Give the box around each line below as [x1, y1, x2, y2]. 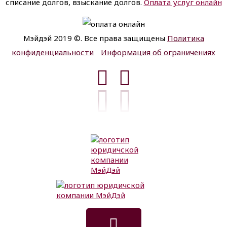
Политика [167, 33, 204, 44]
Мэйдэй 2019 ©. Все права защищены [23, 33, 167, 44]
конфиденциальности [12, 47, 94, 58]
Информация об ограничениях [101, 47, 215, 58]
